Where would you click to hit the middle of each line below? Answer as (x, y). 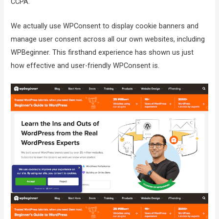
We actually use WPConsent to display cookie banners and (105, 26)
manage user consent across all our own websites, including (108, 39)
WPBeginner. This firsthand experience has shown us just (102, 52)
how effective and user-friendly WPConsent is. (85, 65)
